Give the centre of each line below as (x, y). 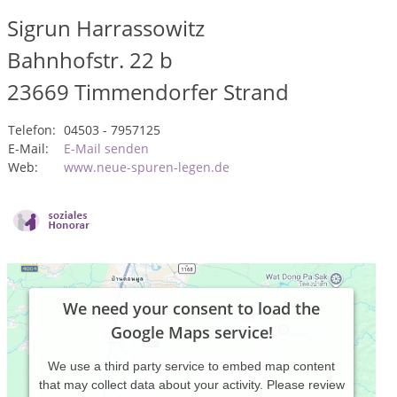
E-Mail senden (106, 148)
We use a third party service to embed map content (191, 366)
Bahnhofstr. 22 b (90, 60)
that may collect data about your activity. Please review (191, 385)
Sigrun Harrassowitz (106, 28)
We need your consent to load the (191, 308)
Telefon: (32, 130)
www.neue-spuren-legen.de (147, 167)
